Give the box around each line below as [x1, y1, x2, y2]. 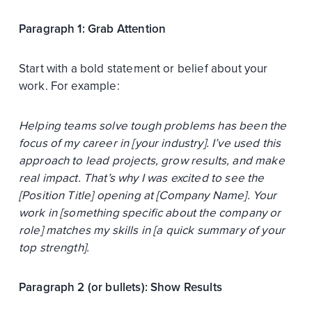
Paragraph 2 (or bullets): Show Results [18, 279, 222, 295]
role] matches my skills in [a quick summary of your [18, 222, 286, 237]
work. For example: [18, 78, 120, 93]
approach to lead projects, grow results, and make [18, 153, 285, 168]
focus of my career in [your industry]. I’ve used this [18, 135, 281, 150]
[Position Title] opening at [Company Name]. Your [18, 187, 277, 203]
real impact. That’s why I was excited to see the [18, 170, 265, 185]
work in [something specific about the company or [18, 205, 281, 220]
